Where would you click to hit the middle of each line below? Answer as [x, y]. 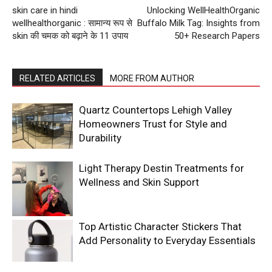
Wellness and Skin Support [139, 182]
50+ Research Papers [217, 36]
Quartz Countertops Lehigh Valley [155, 110]
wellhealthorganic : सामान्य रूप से [72, 23]
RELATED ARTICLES [57, 79]
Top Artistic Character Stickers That [160, 227]
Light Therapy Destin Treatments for [161, 168]
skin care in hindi [45, 11]
